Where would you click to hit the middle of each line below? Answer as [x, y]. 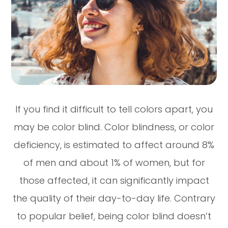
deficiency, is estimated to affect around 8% [114, 145]
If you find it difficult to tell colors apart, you [114, 109]
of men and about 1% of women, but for [114, 163]
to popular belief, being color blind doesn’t [114, 216]
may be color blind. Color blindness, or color [114, 127]
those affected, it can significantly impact [114, 181]
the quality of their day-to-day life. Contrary [114, 198]
